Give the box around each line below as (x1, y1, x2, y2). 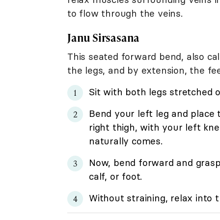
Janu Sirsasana (67, 29, 140, 45)
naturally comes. (89, 135, 163, 147)
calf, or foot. (89, 170, 142, 182)
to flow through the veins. (67, 7, 183, 19)
